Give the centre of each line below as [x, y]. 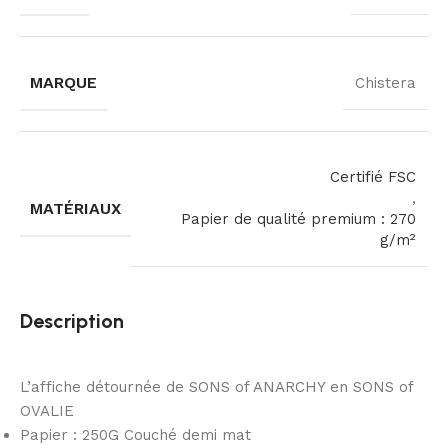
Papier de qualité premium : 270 [298, 219]
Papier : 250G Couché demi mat [135, 435]
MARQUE [63, 83]
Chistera [385, 83]
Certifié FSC [373, 177]
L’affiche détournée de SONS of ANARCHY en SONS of [216, 387]
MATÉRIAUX [75, 208]
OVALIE [47, 411]
